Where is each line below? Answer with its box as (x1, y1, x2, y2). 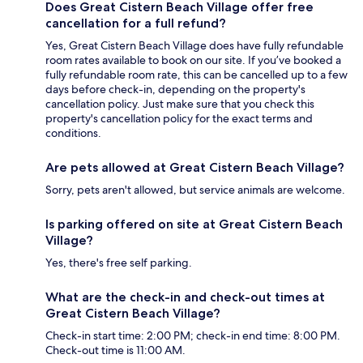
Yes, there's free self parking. (45, 255, 192, 271)
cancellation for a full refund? (45, 15, 226, 32)
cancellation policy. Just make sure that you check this (45, 96, 314, 112)
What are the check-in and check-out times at (45, 289, 325, 305)
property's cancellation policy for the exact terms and (45, 111, 313, 126)
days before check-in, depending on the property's (45, 82, 305, 97)
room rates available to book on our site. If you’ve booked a (45, 53, 341, 68)
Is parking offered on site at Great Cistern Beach (45, 216, 343, 233)
